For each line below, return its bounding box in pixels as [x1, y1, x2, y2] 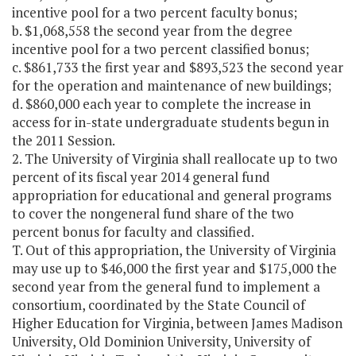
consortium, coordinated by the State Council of [12, 296, 305, 315]
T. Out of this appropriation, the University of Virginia [12, 241, 336, 260]
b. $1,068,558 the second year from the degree [12, 21, 292, 41]
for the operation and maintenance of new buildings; [12, 76, 331, 95]
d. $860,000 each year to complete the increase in [12, 95, 311, 114]
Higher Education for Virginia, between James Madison [12, 314, 342, 333]
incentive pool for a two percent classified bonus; [12, 40, 309, 59]
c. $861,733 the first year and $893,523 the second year [12, 58, 343, 77]
